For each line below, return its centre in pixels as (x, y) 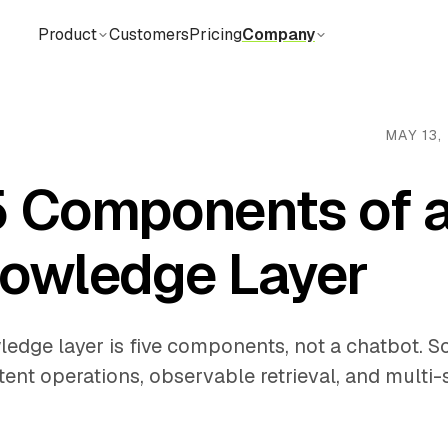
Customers (148, 34)
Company (278, 34)
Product (67, 34)
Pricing (215, 34)
